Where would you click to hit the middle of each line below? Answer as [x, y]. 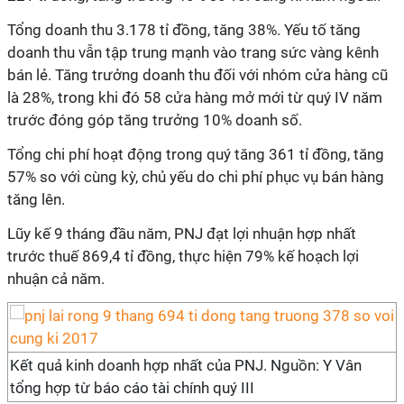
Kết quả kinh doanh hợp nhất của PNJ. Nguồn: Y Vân [186, 365]
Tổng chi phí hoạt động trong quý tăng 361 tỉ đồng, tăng [196, 154]
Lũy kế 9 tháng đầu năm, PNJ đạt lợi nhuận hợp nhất [182, 234]
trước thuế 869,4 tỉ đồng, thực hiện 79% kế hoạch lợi [183, 256]
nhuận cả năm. [56, 279]
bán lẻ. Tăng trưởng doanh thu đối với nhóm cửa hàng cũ [197, 75]
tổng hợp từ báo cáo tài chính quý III [132, 388]
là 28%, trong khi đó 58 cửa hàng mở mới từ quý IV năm [195, 97]
